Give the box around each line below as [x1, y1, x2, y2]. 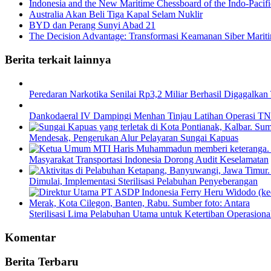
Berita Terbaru [5, 255, 79, 269]
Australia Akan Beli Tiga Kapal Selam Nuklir [29, 9, 203, 20]
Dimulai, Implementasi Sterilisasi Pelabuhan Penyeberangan [29, 175, 258, 186]
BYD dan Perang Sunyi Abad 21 [29, 20, 155, 31]
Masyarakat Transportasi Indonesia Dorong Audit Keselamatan [29, 154, 269, 165]
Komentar [5, 230, 56, 244]
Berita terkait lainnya [5, 53, 111, 67]
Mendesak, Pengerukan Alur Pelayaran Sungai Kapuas [29, 132, 238, 143]
